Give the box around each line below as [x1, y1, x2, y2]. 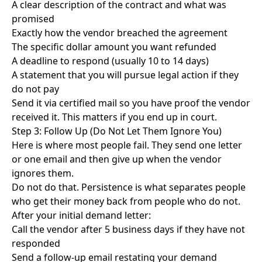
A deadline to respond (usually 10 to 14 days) [12, 54, 209, 67]
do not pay [12, 82, 59, 95]
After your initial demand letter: [12, 209, 151, 222]
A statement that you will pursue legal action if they [12, 68, 239, 81]
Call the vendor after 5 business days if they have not [12, 223, 245, 236]
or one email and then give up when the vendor [12, 153, 222, 166]
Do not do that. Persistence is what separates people [12, 181, 246, 194]
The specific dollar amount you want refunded [12, 40, 216, 53]
